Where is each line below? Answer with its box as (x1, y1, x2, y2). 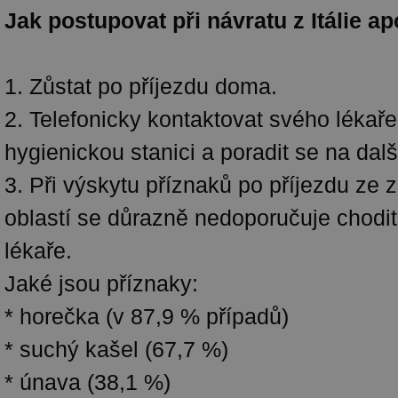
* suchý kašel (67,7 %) (4, 337, 228, 362)
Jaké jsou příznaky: (4, 271, 198, 296)
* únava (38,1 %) (4, 370, 171, 394)
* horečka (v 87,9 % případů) (4, 304, 289, 329)
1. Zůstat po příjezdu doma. (4, 74, 277, 99)
